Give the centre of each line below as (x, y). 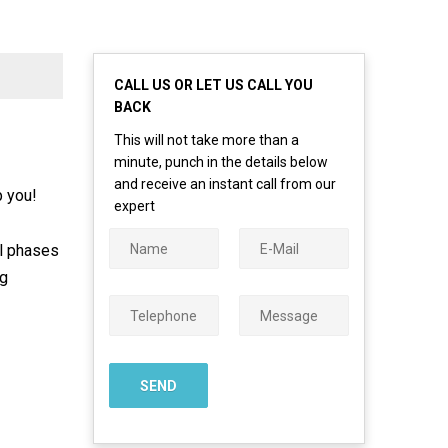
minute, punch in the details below (221, 162)
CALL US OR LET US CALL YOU (213, 85)
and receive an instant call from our (225, 184)
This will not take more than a (206, 140)
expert (134, 206)
